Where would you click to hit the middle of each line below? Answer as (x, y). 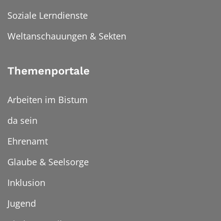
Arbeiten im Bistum (48, 100)
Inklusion (26, 183)
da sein (22, 121)
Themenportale (49, 71)
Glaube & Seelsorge (48, 162)
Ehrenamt (28, 141)
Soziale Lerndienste (48, 16)
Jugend (22, 203)
